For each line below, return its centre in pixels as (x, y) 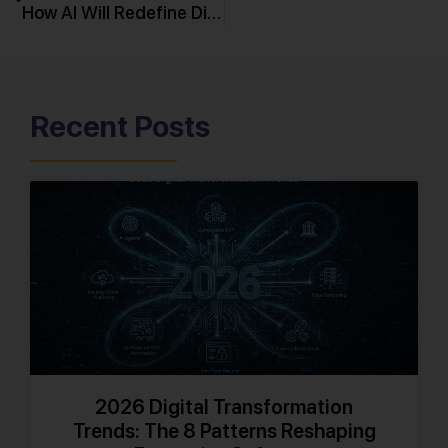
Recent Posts (120, 125)
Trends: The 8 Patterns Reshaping (224, 430)
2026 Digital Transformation (224, 406)
